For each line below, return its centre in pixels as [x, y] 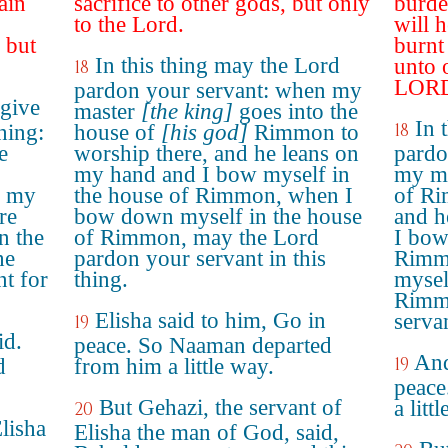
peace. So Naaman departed [203, 345]
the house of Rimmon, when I [213, 195]
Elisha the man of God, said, [206, 432]
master [107, 111]
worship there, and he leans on [216, 153]
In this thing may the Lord [217, 65]
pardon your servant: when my [218, 90]
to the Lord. [129, 24]
